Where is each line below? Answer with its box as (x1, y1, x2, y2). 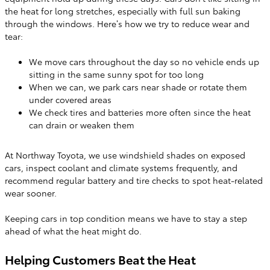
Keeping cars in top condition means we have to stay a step (5, 212, 247, 224)
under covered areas (29, 93, 111, 105)
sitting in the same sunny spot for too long (29, 68, 204, 80)
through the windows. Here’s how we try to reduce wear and (5, 17, 250, 30)
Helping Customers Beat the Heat (5, 251, 196, 268)
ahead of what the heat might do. (5, 225, 142, 237)
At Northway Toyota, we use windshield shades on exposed (5, 149, 245, 161)
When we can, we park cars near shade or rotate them (29, 81, 247, 93)
